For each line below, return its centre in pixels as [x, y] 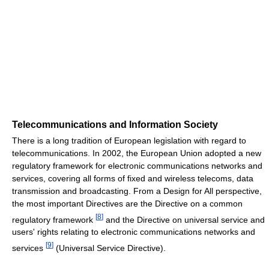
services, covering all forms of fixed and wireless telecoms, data [133, 178]
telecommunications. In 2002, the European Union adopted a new [137, 153]
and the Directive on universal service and [184, 219]
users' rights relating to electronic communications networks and [134, 232]
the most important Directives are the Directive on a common [127, 203]
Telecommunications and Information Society [115, 124]
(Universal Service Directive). [110, 248]
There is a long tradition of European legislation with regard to [129, 140]
